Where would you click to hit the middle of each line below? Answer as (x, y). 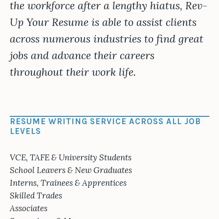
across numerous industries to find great (107, 39)
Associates (29, 208)
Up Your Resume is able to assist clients (103, 22)
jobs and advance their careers (82, 55)
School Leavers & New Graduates (71, 170)
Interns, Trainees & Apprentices (68, 183)
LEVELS (25, 131)
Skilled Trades (36, 196)
